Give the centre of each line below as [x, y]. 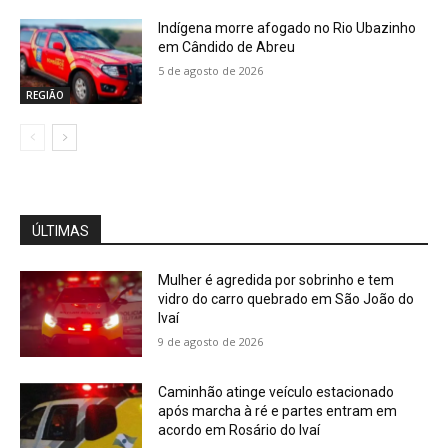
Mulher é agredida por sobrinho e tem [276, 280]
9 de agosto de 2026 [211, 342]
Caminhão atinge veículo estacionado [276, 392]
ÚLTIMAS [60, 231]
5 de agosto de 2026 [211, 70]
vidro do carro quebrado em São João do [286, 299]
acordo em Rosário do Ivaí [239, 430]
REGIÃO [45, 95]
